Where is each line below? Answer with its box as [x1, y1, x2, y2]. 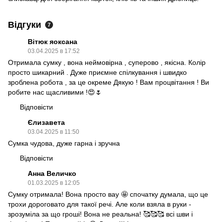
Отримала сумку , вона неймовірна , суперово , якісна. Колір [8, 58, 206, 66]
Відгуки [8, 19, 41, 30]
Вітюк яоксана [28, 37, 77, 46]
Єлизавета [28, 118, 65, 126]
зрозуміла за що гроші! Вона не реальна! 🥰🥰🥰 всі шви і [8, 210, 193, 218]
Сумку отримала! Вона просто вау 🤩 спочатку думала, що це [8, 190, 208, 198]
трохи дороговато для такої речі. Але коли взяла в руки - [8, 200, 191, 208]
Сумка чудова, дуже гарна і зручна [8, 139, 120, 147]
